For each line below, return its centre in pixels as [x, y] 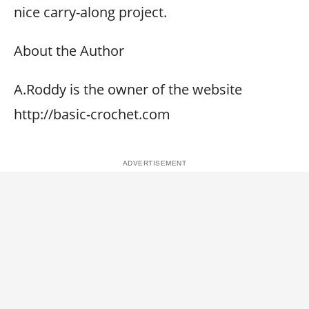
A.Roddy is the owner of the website [128, 89]
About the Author [69, 51]
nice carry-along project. [90, 12]
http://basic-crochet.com [92, 114]
